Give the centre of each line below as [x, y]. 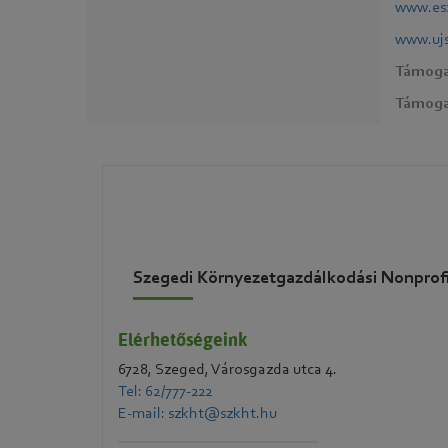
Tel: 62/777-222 [165, 392]
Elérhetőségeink [182, 339]
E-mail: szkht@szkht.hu [197, 414]
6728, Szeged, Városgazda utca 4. [227, 370]
